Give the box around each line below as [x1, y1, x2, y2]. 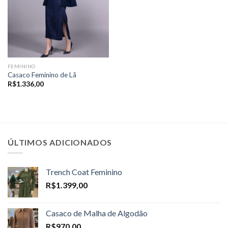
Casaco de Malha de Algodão [46, 208, 148, 218]
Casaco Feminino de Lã [7, 70, 76, 79]
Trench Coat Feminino [46, 166, 122, 177]
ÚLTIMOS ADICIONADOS [8, 137, 112, 147]
